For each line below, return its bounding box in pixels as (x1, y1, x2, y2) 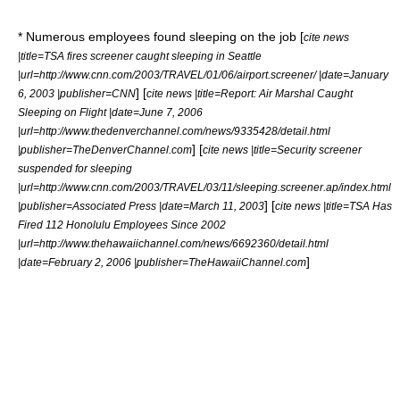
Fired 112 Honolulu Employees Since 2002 (18, 218, 226, 230)
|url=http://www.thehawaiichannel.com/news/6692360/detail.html (18, 237, 329, 249)
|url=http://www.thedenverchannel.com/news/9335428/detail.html (18, 124, 330, 137)
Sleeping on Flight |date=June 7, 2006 (18, 105, 203, 118)
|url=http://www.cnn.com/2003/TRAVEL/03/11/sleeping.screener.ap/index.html (18, 180, 391, 193)
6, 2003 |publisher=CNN (18, 87, 136, 99)
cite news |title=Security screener (203, 143, 362, 155)
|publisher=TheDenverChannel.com (18, 143, 192, 155)
